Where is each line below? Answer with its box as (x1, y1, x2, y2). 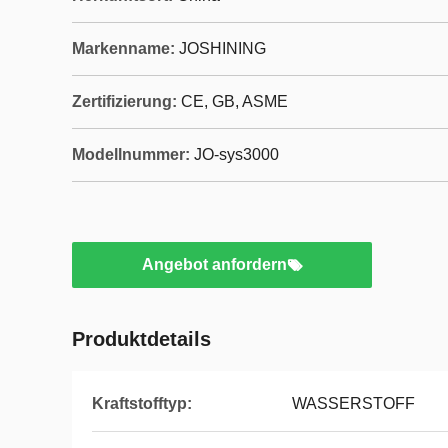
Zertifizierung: (72, 93, 177, 110)
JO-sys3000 (194, 146, 279, 163)
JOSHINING (179, 40, 266, 57)
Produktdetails (72, 328, 211, 350)
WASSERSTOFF (292, 395, 415, 412)
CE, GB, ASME (181, 93, 288, 110)
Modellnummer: (72, 146, 190, 163)
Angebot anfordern (141, 256, 287, 273)
